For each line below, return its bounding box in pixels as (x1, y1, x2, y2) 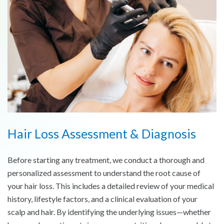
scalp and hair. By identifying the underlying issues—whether (7, 206, 211, 216)
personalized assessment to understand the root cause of (7, 167, 200, 177)
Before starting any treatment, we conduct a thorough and (7, 154, 204, 164)
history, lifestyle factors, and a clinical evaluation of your (7, 193, 197, 203)
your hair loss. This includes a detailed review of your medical (7, 180, 214, 190)
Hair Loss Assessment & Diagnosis (7, 125, 196, 141)
